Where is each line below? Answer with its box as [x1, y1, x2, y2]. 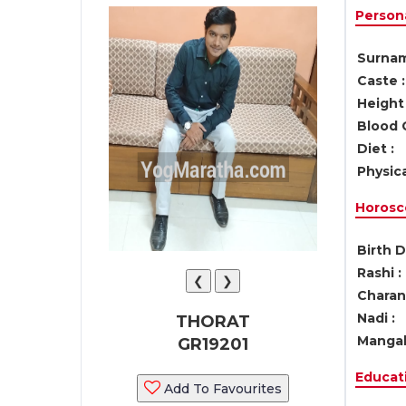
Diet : [356, 140, 394, 157]
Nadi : [356, 310, 395, 326]
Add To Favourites [159, 381, 282, 397]
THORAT [175, 312, 250, 332]
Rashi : [356, 265, 401, 281]
